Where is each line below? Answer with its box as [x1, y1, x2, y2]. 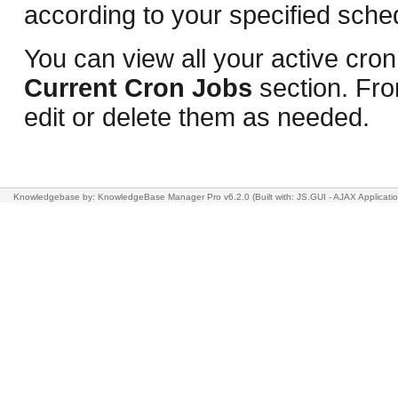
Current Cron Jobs [24, 73, 252, 102]
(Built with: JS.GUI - [252, 192, 333, 202]
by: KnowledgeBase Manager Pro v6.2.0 [83, 192, 250, 202]
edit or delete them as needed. [24, 102, 370, 131]
